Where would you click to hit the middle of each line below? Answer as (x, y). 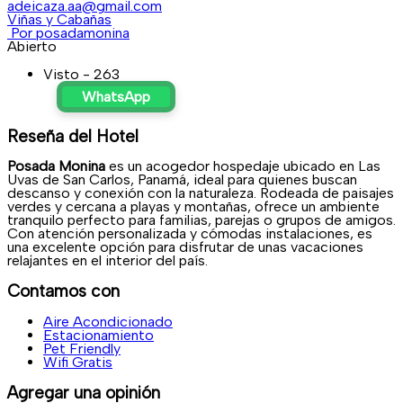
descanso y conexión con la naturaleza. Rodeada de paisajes (201, 193)
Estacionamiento (99, 335)
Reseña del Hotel (73, 136)
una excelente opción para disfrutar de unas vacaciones (185, 247)
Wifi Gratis (78, 362)
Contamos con (63, 291)
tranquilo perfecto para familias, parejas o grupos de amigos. (201, 220)
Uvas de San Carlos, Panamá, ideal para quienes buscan (182, 180)
